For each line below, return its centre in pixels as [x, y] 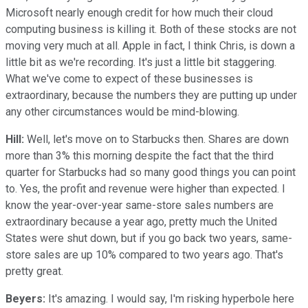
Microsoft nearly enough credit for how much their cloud [139, 12]
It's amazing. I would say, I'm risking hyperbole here [170, 298]
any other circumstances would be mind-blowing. [122, 111]
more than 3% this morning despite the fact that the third [140, 155]
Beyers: [25, 298]
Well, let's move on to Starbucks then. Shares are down [156, 139]
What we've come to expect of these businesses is [129, 78]
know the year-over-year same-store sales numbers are [140, 205]
